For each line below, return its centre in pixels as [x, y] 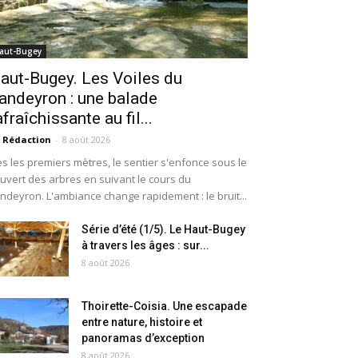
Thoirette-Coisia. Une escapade [164, 306]
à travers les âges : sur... [145, 246]
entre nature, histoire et [142, 322]
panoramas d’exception [143, 338]
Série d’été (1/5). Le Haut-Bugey [163, 230]
